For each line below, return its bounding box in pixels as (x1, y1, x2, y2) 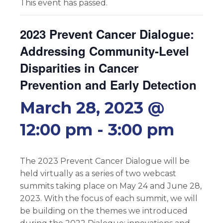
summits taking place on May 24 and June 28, (20, 181, 202, 191)
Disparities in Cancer (20, 59, 138, 76)
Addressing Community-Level (20, 42, 189, 59)
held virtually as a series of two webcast (20, 168, 176, 178)
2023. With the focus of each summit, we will (20, 193, 198, 203)
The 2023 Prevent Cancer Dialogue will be (20, 156, 190, 166)
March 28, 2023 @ (20, 98, 164, 117)
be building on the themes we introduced (20, 206, 188, 216)
